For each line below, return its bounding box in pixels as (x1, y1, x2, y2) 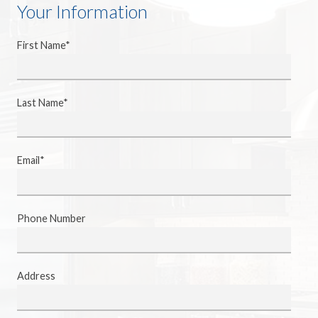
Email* (17, 154, 45, 167)
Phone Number (17, 212, 86, 224)
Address (17, 269, 55, 282)
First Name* (17, 39, 70, 51)
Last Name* (17, 97, 68, 109)
